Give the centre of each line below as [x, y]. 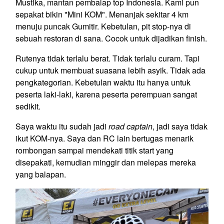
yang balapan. [41, 174]
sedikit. [28, 106]
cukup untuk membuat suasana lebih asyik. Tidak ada [110, 70]
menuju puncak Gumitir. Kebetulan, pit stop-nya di [103, 26]
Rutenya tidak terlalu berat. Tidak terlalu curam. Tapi [107, 58]
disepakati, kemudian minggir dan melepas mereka [106, 162]
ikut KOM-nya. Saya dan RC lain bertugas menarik [104, 138]
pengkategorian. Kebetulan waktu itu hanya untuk [103, 82]
